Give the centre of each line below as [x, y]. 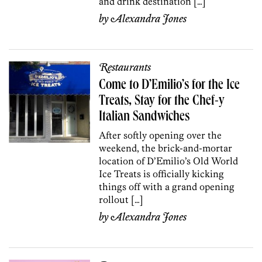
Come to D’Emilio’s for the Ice [170, 86]
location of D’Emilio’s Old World [169, 161]
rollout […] [121, 199]
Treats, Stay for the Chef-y [162, 101]
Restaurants [125, 68]
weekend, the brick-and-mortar [166, 148]
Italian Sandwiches [144, 117]
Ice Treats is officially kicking [162, 173]
